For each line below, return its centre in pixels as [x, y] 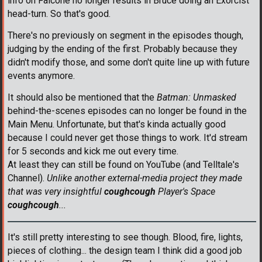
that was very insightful [56, 191]
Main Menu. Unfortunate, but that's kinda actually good [117, 124]
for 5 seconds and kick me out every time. [93, 151]
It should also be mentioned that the [82, 97]
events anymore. [41, 75]
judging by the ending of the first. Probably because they [123, 49]
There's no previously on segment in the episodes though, [125, 35]
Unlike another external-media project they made [144, 178]
